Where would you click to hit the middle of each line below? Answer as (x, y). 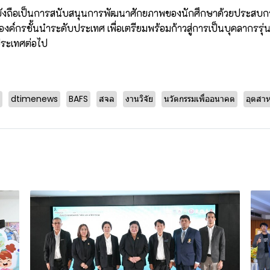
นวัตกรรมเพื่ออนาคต (199, 99)
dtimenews (34, 99)
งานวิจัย (139, 99)
